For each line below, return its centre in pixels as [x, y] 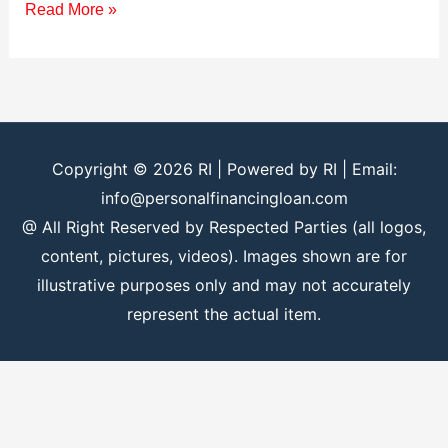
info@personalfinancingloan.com [224, 198]
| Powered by [267, 169]
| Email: [366, 169]
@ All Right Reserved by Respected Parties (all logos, [224, 227]
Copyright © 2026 [124, 169]
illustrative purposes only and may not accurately [224, 285]
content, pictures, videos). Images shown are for [224, 256]
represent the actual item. [224, 314]
